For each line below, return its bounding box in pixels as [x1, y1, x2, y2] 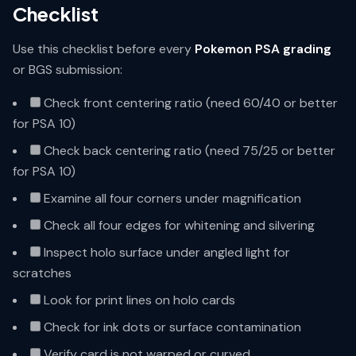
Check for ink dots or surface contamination [41, 319, 301, 335]
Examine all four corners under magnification [41, 190, 301, 207]
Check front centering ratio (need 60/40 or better [41, 95, 338, 111]
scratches [13, 265, 72, 281]
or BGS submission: [13, 61, 122, 78]
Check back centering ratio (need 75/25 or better [41, 142, 335, 159]
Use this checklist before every [13, 41, 195, 57]
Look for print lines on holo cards [41, 292, 235, 308]
